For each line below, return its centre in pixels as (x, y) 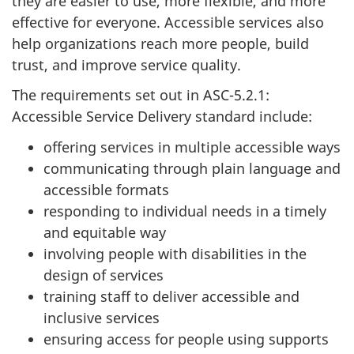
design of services (104, 275)
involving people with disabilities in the (175, 253)
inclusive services (102, 317)
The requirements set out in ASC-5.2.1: (141, 95)
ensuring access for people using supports (186, 339)
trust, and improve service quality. (126, 64)
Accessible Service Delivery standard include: (162, 117)
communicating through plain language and (192, 168)
